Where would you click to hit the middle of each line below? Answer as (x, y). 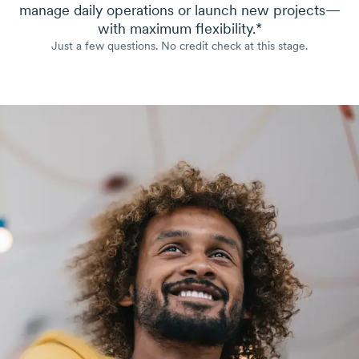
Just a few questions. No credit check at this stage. (179, 46)
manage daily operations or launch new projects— (179, 10)
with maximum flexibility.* (179, 29)
